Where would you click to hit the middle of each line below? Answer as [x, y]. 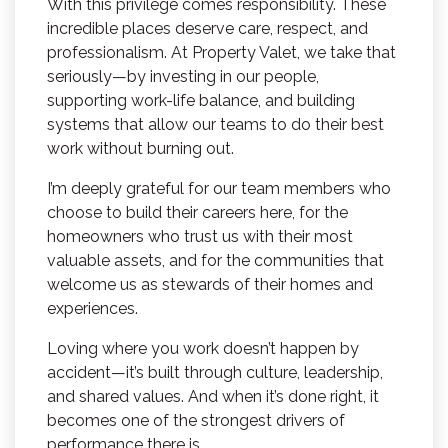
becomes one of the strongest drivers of [196, 421]
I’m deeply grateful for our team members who [219, 189]
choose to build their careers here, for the [197, 213]
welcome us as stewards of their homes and [210, 285]
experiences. [92, 309]
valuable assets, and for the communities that [215, 261]
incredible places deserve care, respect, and [207, 29]
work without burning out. [140, 149]
